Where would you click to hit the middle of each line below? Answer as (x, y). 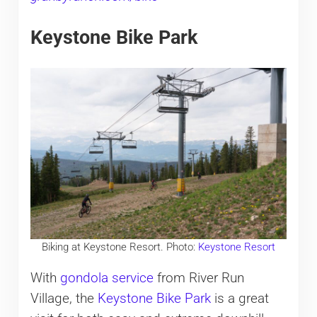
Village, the (64, 299)
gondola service (106, 278)
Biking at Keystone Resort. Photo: (120, 247)
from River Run (198, 278)
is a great (240, 299)
